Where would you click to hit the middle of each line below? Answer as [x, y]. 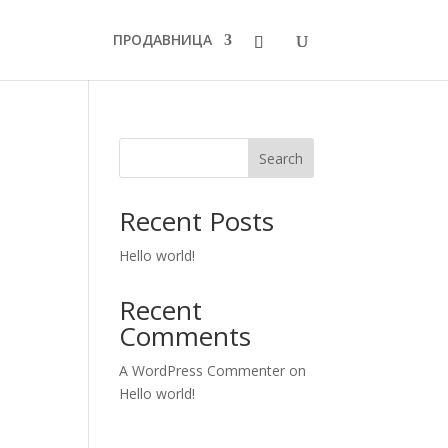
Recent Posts [197, 221]
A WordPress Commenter [202, 370]
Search [280, 158]
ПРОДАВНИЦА [162, 39]
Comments [185, 336]
